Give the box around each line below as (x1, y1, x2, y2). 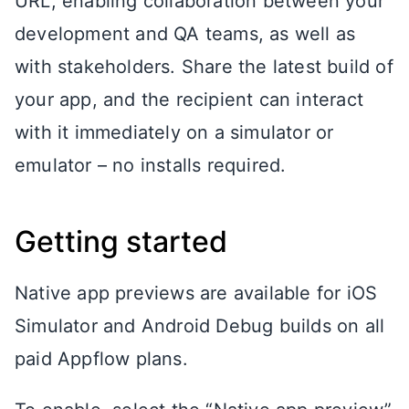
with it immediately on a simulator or (15, 121, 334, 143)
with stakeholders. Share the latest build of (15, 56, 393, 78)
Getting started (15, 224, 227, 259)
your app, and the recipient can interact (15, 89, 364, 110)
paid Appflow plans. (15, 348, 188, 370)
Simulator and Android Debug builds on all (15, 315, 385, 337)
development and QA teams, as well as (15, 23, 356, 45)
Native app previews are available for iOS (15, 282, 378, 304)
